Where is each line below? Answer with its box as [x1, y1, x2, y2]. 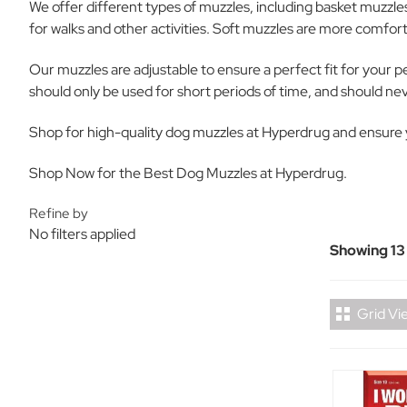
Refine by [29, 204, 89, 223]
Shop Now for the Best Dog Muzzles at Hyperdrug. [29, 164, 347, 183]
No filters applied [29, 224, 135, 243]
